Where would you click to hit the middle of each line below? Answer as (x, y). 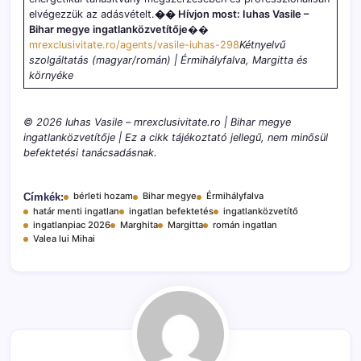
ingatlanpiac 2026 (72, 225)
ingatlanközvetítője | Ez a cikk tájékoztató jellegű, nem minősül (176, 138)
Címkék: (44, 197)
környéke (52, 75)
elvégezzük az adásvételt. (92, 14)
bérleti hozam (103, 196)
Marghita (139, 225)
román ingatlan (245, 225)
